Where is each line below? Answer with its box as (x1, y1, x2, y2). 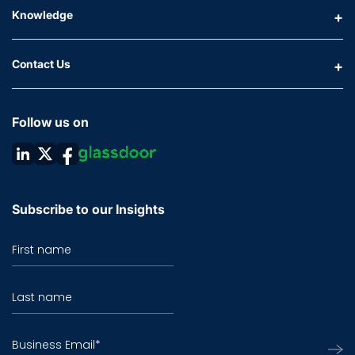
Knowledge (12, 8, 73, 21)
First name (12, 242, 71, 258)
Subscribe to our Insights (12, 201, 165, 217)
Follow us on (12, 114, 89, 130)
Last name (12, 289, 72, 305)
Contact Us (12, 57, 71, 71)
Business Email (12, 337, 95, 353)
